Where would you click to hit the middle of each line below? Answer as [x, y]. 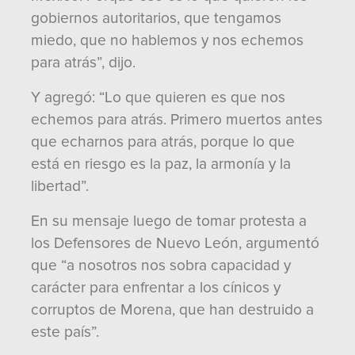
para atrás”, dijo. [83, 63]
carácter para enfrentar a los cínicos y [156, 288]
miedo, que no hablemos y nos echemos [167, 40]
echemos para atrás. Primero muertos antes [177, 120]
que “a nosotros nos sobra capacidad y [161, 265]
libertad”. [60, 186]
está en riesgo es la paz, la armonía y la [161, 164]
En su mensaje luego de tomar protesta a [169, 221]
